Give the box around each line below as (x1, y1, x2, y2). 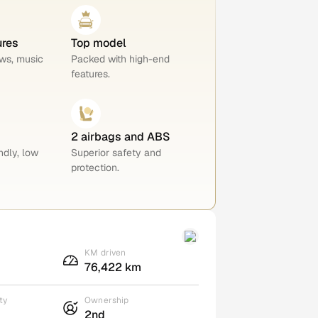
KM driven (84, 246, 126, 258)
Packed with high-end (71, 52, 170, 65)
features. (71, 67, 111, 80)
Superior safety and (71, 146, 162, 159)
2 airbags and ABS (71, 128, 170, 144)
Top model (71, 35, 127, 50)
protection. (71, 160, 120, 174)
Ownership (84, 294, 129, 306)
